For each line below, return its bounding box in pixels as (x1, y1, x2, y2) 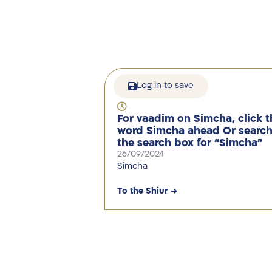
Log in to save (137, 81, 194, 90)
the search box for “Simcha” (117, 138, 262, 149)
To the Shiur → (117, 187, 178, 195)
